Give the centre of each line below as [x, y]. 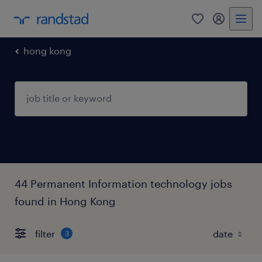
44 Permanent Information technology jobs [123, 184]
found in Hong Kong [65, 201]
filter [45, 233]
